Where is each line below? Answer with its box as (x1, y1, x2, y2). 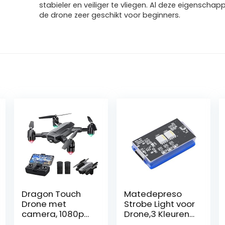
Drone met (22, 198, 67, 210)
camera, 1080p (22, 208, 84, 220)
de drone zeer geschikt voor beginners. (39, 10, 181, 20)
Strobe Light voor (124, 198, 195, 210)
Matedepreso (124, 188, 182, 200)
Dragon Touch (22, 188, 81, 200)
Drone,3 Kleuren (124, 208, 190, 220)
